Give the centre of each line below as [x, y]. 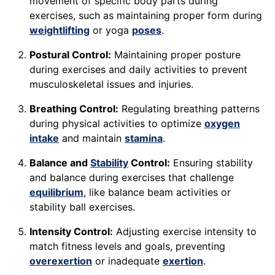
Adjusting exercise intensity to [185, 232]
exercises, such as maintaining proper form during [146, 16]
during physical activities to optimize [117, 124]
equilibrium [56, 192]
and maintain [92, 138]
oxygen [222, 124]
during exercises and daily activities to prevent [138, 70]
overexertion [61, 261]
